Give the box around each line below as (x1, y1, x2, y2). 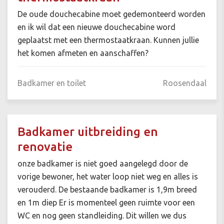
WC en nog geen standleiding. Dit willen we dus (17, 211, 186, 220)
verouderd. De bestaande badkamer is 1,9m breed (17, 185, 197, 194)
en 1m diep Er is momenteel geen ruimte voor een (17, 198, 195, 207)
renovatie (17, 140, 72, 154)
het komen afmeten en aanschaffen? (17, 48, 148, 58)
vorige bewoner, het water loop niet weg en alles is (17, 172, 198, 181)
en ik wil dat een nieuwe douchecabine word (17, 22, 175, 32)
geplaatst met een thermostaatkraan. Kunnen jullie (17, 35, 199, 45)
